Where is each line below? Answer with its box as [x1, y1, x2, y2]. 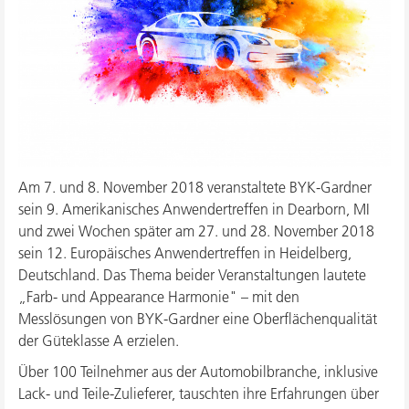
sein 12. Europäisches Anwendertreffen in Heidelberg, [18, 244, 351, 263]
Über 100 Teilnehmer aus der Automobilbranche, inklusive [18, 362, 378, 382]
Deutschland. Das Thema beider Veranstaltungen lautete [18, 266, 366, 285]
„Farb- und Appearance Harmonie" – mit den [18, 288, 299, 307]
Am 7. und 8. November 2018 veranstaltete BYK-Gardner [18, 178, 372, 197]
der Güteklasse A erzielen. [18, 331, 179, 351]
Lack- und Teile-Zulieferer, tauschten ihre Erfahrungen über [18, 384, 379, 404]
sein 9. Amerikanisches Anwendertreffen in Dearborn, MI [18, 200, 370, 219]
